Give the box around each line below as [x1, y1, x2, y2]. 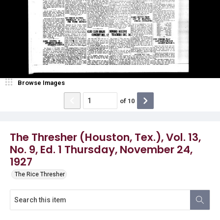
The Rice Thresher [15, 171, 65, 178]
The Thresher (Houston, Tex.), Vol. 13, [10, 130, 201, 145]
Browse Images [18, 79, 65, 86]
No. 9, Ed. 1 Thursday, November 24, [10, 142, 192, 157]
